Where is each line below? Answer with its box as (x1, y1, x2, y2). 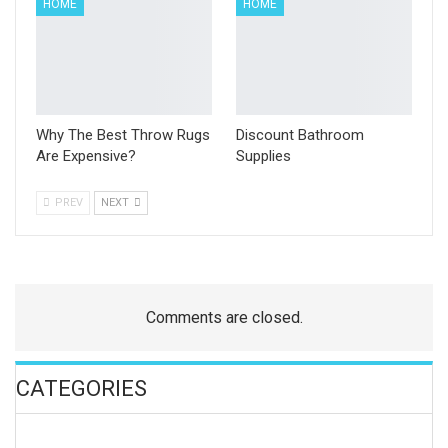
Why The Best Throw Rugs (36, 126, 210, 145)
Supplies (236, 147, 291, 166)
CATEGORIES (16, 376, 147, 402)
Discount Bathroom (236, 126, 364, 145)
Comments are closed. (145, 308, 303, 328)
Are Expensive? (36, 147, 136, 166)
